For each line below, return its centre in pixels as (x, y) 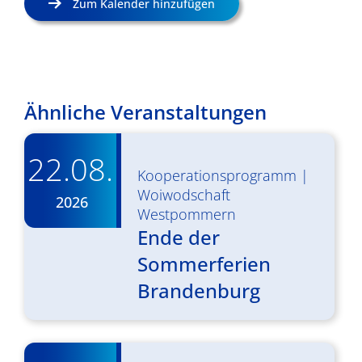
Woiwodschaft (184, 195)
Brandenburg (199, 290)
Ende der (179, 237)
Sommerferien (204, 264)
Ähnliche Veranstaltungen (145, 112)
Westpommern (187, 214)
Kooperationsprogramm (217, 175)
